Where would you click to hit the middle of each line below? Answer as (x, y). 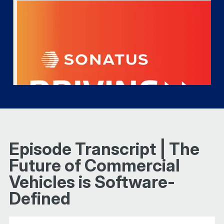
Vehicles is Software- (92, 181)
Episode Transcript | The (104, 148)
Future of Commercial (94, 165)
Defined (39, 198)
